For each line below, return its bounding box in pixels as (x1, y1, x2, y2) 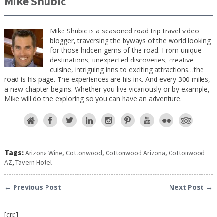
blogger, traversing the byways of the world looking (49, 35, 211, 45)
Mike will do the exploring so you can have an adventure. (4, 93, 182, 103)
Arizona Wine (25, 148, 62, 157)
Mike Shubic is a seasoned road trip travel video (49, 26, 199, 35)
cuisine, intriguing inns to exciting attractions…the (49, 64, 204, 74)
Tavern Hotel (15, 157, 52, 167)
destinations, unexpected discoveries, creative (49, 55, 194, 64)
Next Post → (169, 182, 213, 192)
